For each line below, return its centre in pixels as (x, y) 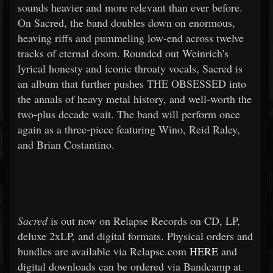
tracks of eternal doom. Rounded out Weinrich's (123, 53)
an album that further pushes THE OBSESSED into (132, 83)
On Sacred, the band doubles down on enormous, (126, 23)
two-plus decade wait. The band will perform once (129, 114)
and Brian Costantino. (66, 144)
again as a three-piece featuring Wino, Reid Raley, (129, 129)
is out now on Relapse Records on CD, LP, (145, 221)
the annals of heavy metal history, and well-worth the (135, 99)
